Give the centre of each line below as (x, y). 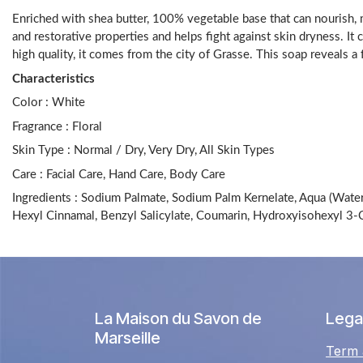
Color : (32, 102)
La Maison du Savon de (178, 318)
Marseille (128, 338)
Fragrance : (42, 126)
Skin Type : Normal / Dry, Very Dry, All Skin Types (143, 150)
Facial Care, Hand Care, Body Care (136, 174)
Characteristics (53, 79)
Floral (87, 126)
